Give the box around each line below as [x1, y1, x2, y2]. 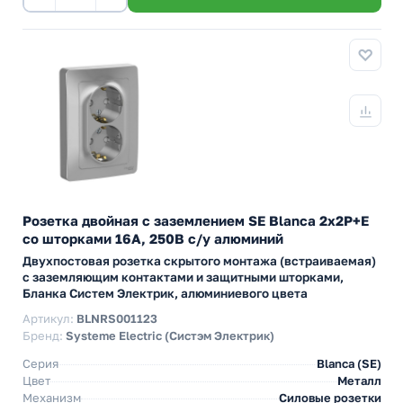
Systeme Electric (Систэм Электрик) [66, 328, 274, 343]
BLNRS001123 [76, 311, 157, 326]
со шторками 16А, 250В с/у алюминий [22, 230, 283, 246]
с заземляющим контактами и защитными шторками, [22, 270, 344, 284]
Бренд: [22, 328, 66, 343]
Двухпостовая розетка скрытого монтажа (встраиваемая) [22, 254, 376, 268]
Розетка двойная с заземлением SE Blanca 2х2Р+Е [22, 212, 369, 228]
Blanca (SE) [317, 356, 381, 371]
